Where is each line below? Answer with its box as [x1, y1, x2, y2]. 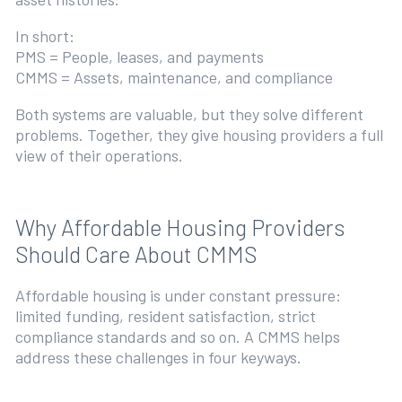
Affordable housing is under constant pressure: [14, 285, 341, 305]
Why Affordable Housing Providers [14, 214, 345, 240]
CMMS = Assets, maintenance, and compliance [14, 67, 336, 87]
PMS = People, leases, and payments [14, 47, 267, 66]
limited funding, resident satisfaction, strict [14, 306, 316, 326]
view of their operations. [14, 145, 187, 165]
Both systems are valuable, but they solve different [14, 104, 363, 124]
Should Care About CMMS [14, 240, 262, 267]
